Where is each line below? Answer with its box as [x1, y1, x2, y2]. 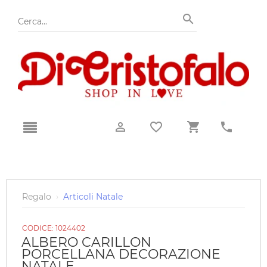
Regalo [22, 191, 51, 202]
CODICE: [22, 223, 55, 232]
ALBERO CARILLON [21, 234, 151, 250]
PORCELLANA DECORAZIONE [21, 246, 221, 262]
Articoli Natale [63, 191, 123, 202]
